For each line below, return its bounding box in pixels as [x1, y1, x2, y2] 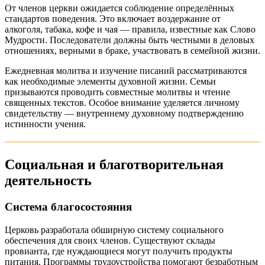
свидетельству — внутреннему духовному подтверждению [5, 108, 244, 119]
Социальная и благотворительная [5, 156, 224, 172]
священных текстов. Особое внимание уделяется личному [5, 98, 240, 108]
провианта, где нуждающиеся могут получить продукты [5, 245, 232, 256]
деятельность [5, 172, 92, 188]
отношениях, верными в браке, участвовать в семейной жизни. [5, 46, 260, 56]
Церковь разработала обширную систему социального [5, 224, 224, 235]
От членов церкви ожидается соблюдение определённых [5, 3, 234, 14]
